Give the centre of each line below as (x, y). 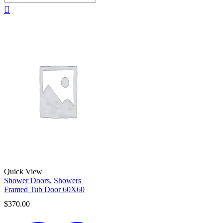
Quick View (23, 171)
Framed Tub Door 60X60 (44, 189)
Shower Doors (27, 180)
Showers (67, 180)
